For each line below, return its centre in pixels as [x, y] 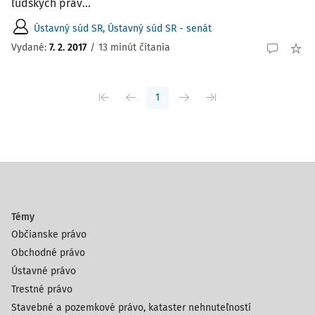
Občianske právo [49, 234]
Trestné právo [42, 289]
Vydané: [30, 47]
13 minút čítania [134, 47]
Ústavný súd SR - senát [160, 28]
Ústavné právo [44, 271]
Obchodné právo [48, 253]
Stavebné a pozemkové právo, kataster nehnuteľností [131, 308]
